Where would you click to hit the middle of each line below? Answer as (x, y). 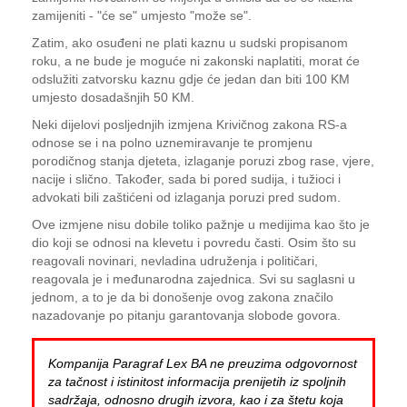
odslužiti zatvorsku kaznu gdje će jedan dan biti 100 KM (191, 79)
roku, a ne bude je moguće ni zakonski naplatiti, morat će (196, 61)
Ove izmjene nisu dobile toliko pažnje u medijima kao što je (201, 224)
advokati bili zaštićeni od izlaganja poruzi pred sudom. (186, 197)
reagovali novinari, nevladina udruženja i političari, (175, 261)
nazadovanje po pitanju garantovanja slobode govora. (186, 315)
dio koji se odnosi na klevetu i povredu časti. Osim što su (194, 243)
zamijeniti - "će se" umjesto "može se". (142, 15)
